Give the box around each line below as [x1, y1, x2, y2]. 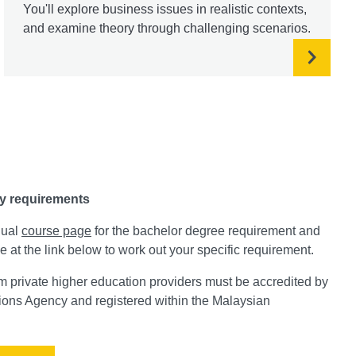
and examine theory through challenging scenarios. [23, 21, 311, 35]
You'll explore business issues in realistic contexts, [23, 2, 308, 16]
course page [21, 223, 91, 238]
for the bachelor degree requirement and [91, 223, 320, 238]
